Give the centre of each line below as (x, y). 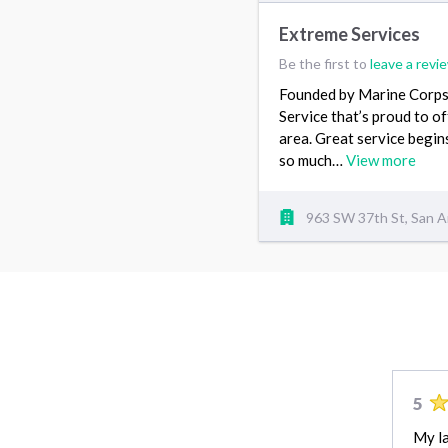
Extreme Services (349, 33)
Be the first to (324, 63)
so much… (312, 159)
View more (381, 159)
